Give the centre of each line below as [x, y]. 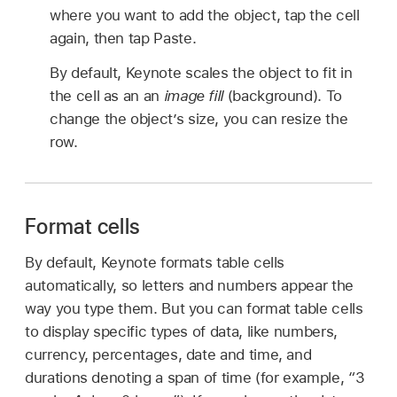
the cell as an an [107, 96]
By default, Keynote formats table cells [155, 262]
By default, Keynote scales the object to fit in [201, 73]
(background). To [284, 96]
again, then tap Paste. [123, 39]
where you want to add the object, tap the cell [205, 16]
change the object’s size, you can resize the [199, 119]
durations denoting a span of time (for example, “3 [195, 377]
